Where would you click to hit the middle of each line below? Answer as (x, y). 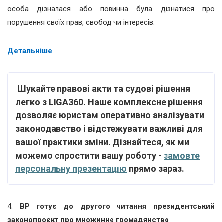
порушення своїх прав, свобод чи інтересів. (81, 22)
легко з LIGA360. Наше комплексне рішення (109, 102)
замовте (182, 155)
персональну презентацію (71, 168)
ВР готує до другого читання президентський (117, 206)
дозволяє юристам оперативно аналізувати (110, 115)
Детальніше (30, 50)
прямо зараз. (156, 168)
